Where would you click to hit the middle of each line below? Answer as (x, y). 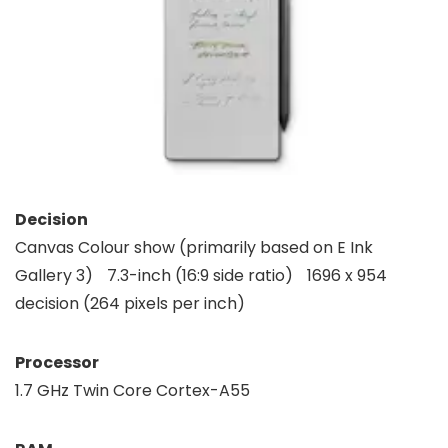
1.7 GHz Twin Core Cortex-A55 (132, 390)
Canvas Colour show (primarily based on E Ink (194, 247)
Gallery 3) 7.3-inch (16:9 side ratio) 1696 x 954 (201, 275)
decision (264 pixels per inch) (135, 303)
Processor (57, 362)
